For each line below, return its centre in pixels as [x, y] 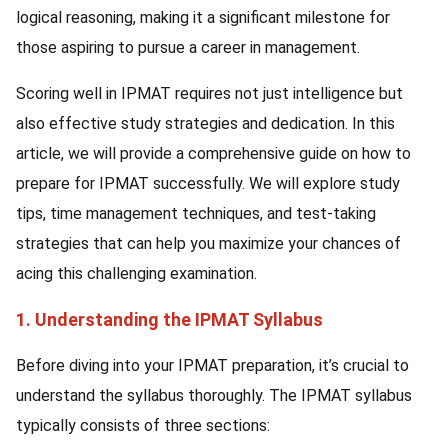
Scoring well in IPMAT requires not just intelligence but [209, 93]
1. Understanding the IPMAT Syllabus [169, 319]
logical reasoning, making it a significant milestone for [203, 17]
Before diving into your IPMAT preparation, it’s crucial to [212, 365]
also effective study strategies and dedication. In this [205, 123]
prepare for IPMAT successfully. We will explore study [208, 183]
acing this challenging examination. [136, 273]
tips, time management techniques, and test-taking [196, 213]
